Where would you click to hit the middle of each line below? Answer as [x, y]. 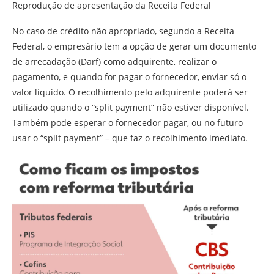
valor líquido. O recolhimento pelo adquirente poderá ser [130, 92]
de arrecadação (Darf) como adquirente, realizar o [114, 61]
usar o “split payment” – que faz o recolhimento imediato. [130, 138]
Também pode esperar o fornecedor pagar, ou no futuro [128, 122]
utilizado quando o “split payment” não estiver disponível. [131, 107]
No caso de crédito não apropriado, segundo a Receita [123, 31]
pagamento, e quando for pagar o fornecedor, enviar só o [129, 76]
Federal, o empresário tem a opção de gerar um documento [134, 46]
